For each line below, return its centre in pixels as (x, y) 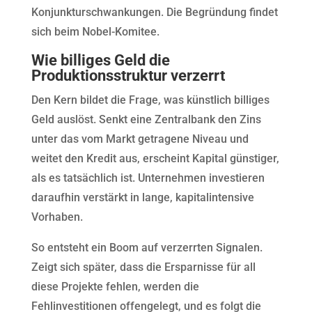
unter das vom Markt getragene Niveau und (140, 139)
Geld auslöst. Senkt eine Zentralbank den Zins (146, 119)
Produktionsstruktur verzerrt (128, 76)
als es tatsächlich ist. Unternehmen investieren (148, 178)
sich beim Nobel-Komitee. (95, 32)
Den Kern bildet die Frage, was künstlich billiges (150, 100)
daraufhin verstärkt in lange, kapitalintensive (142, 197)
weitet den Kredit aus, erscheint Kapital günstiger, (155, 158)
